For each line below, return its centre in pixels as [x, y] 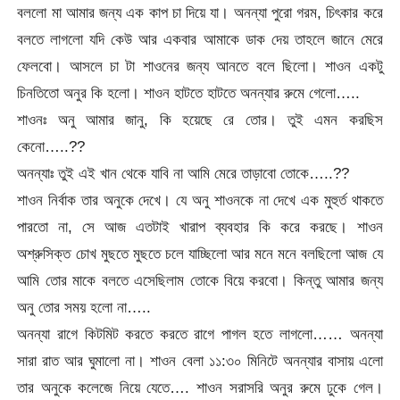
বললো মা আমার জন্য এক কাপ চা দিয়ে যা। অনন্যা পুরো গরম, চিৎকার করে [200, 12]
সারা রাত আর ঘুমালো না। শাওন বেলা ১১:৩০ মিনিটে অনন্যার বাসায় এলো [200, 360]
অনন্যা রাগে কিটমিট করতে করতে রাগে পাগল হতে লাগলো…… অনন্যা [200, 333]
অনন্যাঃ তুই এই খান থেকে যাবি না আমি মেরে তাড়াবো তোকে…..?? [183, 173]
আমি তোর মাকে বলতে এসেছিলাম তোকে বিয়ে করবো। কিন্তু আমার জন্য [200, 280]
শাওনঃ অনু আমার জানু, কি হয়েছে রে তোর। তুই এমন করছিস [200, 119]
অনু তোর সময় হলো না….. [84, 307]
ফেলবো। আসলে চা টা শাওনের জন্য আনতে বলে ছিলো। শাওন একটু [200, 66]
